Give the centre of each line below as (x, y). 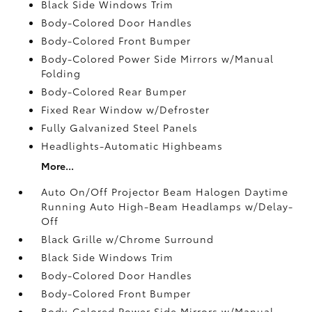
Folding (61, 73)
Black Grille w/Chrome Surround (128, 239)
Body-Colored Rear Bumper (114, 91)
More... (58, 165)
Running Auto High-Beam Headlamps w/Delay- (167, 206)
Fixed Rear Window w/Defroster (126, 109)
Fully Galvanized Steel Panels (120, 127)
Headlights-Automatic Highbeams (132, 145)
